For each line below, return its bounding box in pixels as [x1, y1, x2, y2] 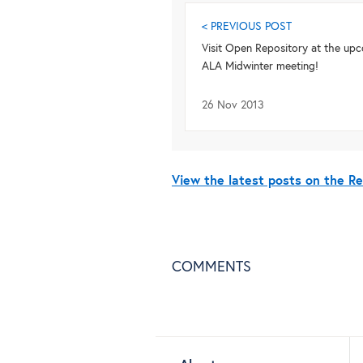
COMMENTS [172, 259, 251, 275]
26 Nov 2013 [201, 100, 264, 112]
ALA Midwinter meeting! [201, 61, 318, 73]
